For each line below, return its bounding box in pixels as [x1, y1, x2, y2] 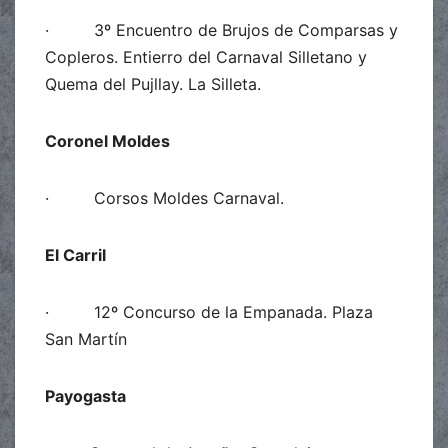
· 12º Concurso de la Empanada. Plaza [45, 301, 373, 322]
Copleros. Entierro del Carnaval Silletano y [45, 46, 367, 67]
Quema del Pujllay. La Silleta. [45, 73, 261, 94]
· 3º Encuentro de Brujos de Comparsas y [45, 19, 398, 40]
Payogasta [45, 385, 126, 406]
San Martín [45, 328, 127, 349]
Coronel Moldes [45, 130, 170, 151]
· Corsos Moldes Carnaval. [45, 187, 284, 208]
